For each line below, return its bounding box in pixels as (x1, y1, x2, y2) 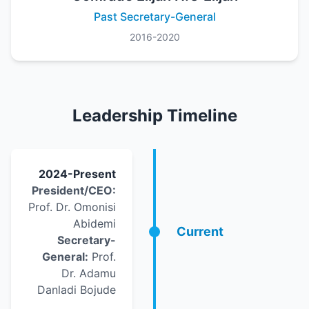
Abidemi (73, 217, 116, 230)
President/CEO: (32, 183, 116, 197)
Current (177, 224, 223, 239)
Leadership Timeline (72, 106, 237, 126)
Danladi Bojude (37, 283, 116, 297)
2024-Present (39, 167, 116, 181)
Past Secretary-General (93, 10, 216, 23)
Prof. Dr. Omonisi (28, 200, 116, 214)
